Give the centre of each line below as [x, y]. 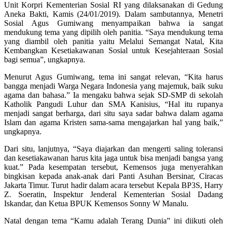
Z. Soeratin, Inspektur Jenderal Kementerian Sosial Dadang [113, 195]
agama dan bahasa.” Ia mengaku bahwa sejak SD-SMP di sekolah [113, 95]
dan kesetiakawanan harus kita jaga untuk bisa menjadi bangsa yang [113, 158]
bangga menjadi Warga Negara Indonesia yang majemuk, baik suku [113, 86]
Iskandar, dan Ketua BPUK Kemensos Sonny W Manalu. [96, 204]
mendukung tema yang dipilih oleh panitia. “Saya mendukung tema [113, 32]
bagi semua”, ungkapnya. [45, 60]
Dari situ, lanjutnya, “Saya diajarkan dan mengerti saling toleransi [113, 149]
